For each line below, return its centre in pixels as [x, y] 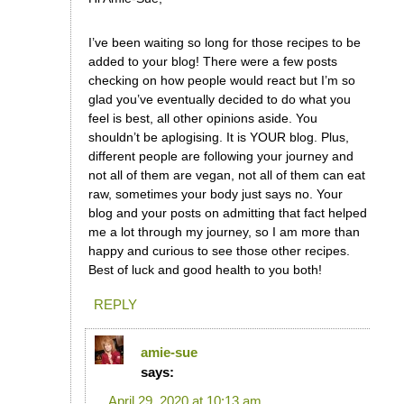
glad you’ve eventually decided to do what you [219, 99]
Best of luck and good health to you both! [205, 269]
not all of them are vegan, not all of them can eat [226, 174]
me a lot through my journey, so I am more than [224, 231]
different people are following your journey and [220, 156]
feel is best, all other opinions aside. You [202, 118]
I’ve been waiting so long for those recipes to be [224, 42]
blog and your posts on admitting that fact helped [227, 212]
